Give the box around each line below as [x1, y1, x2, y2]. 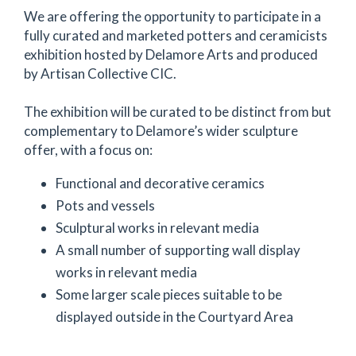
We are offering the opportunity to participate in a [24, 8, 321, 25]
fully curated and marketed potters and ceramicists [24, 27, 327, 44]
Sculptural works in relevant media [56, 219, 259, 236]
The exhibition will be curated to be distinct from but [24, 103, 331, 120]
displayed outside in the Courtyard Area [56, 308, 293, 325]
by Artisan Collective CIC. [24, 65, 176, 82]
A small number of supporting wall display [56, 242, 300, 258]
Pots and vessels [56, 197, 155, 214]
